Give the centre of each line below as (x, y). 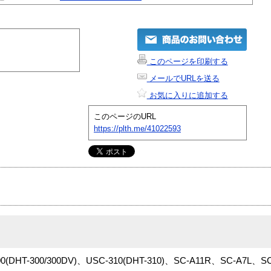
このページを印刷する (187, 61)
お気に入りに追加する (187, 95)
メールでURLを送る (183, 78)
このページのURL (125, 116)
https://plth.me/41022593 (137, 128)
